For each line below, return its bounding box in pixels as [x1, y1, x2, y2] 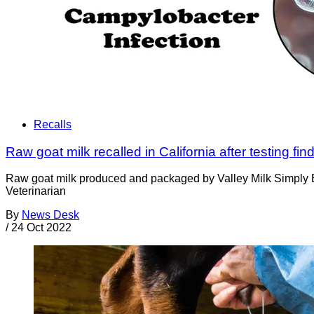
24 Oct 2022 [11, 221, 71, 234]
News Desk [22, 209, 79, 221]
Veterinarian [6, 185, 66, 198]
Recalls [34, 118, 71, 130]
